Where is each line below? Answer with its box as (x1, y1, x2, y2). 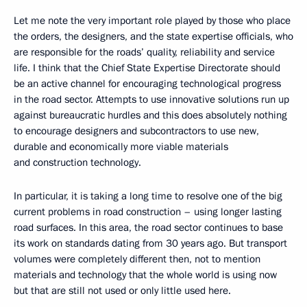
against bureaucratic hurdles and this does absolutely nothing (14, 108, 287, 122)
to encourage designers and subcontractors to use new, (14, 124, 259, 138)
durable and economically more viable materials (14, 140, 228, 153)
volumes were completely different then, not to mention (14, 252, 260, 266)
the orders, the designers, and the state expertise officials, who (14, 29, 293, 43)
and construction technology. (14, 156, 141, 169)
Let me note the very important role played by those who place (14, 14, 291, 27)
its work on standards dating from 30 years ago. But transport (14, 236, 287, 250)
